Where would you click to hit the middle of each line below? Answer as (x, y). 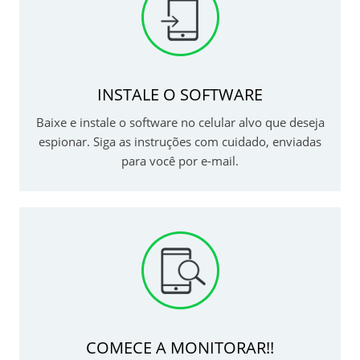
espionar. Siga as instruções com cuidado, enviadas (180, 142)
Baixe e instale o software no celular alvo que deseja (180, 123)
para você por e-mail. (180, 161)
